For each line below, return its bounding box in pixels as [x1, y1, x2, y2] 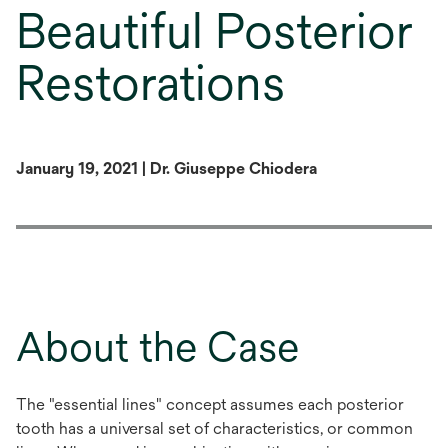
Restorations [16, 55, 285, 111]
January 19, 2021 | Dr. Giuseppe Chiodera [16, 159, 317, 178]
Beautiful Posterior [16, 3, 413, 59]
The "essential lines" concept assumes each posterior [16, 395, 404, 414]
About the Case [16, 323, 299, 370]
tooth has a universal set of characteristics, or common [16, 419, 413, 438]
